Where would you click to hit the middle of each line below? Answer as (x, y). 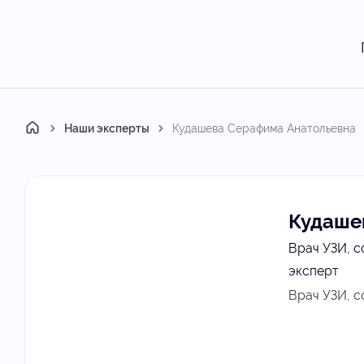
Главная (45, 128)
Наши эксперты (107, 128)
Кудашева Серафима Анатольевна (264, 128)
